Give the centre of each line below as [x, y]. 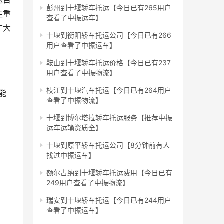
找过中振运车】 [71, 155]
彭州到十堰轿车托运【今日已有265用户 [109, 8]
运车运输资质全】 [74, 128]
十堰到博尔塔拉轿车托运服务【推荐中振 [109, 118]
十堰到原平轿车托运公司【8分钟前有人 [108, 145]
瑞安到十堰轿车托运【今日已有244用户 [109, 200]
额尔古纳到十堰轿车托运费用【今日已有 [109, 173]
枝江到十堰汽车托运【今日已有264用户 [109, 90]
